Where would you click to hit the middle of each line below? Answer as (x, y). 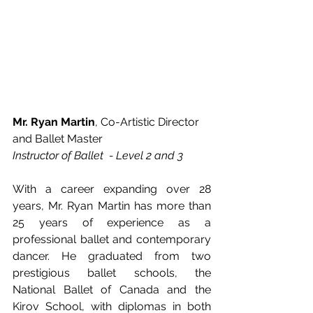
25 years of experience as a (112, 223)
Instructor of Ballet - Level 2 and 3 (98, 155)
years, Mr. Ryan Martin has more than (112, 206)
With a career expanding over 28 (112, 189)
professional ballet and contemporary (112, 239)
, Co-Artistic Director (148, 122)
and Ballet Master (58, 139)
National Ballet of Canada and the (112, 290)
